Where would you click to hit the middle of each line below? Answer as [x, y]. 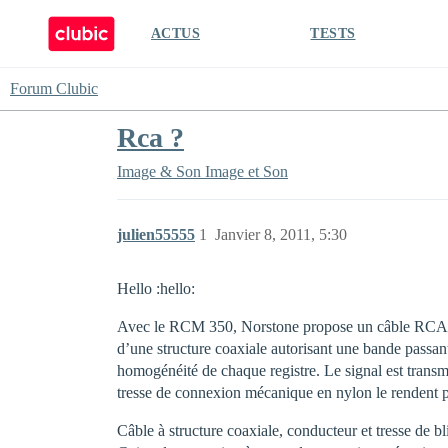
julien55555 [156, 234]
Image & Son [159, 171]
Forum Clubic [54, 88]
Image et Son [246, 171]
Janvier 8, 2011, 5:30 [281, 234]
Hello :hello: [156, 288]
